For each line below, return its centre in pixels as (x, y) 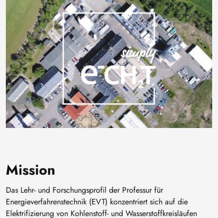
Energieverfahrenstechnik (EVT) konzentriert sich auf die (97, 202)
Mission (31, 170)
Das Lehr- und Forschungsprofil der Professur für (84, 190)
